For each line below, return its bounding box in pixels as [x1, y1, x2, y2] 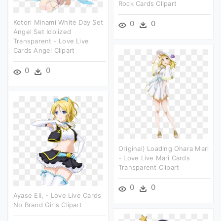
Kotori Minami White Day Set [13, 18, 104, 26]
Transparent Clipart [118, 163, 180, 171]
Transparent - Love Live [13, 37, 89, 45]
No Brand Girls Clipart [13, 200, 82, 209]
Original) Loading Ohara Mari [118, 144, 209, 152]
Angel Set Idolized [13, 27, 72, 36]
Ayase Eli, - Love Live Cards [13, 191, 102, 199]
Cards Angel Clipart [13, 46, 75, 54]
